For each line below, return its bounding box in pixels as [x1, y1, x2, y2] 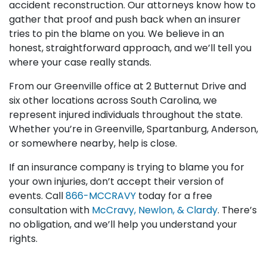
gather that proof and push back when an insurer [9, 12, 241, 26]
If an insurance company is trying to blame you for [9, 160, 244, 174]
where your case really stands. [9, 55, 151, 69]
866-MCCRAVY [66, 188, 136, 203]
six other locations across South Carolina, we [9, 93, 217, 107]
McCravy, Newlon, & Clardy [92, 203, 218, 217]
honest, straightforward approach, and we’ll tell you [9, 41, 252, 55]
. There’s [218, 203, 257, 217]
